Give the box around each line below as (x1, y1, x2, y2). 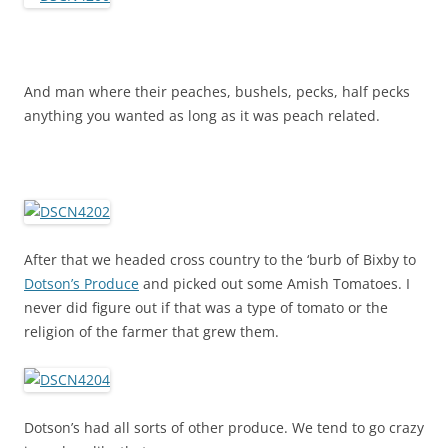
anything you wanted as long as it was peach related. (24, 106, 380, 125)
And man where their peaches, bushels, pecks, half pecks (24, 82, 410, 101)
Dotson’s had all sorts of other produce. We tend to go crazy (24, 418, 424, 437)
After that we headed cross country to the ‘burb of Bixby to (24, 250, 416, 269)
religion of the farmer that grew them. (24, 322, 279, 341)
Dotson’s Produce (24, 274, 139, 293)
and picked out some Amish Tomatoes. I (139, 274, 410, 293)
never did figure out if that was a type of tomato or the (24, 298, 388, 317)
